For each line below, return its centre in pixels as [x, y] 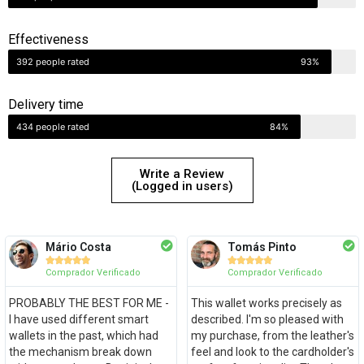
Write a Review [182, 173]
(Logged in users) [182, 186]
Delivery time [46, 105]
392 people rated [53, 61]
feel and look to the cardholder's [272, 351]
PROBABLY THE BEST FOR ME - [89, 303]
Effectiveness [48, 39]
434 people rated [53, 127]
